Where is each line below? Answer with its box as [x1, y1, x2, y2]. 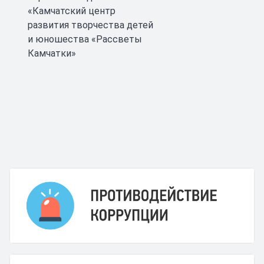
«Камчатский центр [28, 5, 115, 16]
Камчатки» [28, 48, 76, 59]
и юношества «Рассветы [28, 34, 142, 45]
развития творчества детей [28, 19, 153, 31]
